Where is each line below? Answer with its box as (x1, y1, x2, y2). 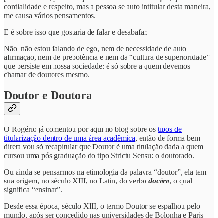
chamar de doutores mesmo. (4, 71, 90, 79)
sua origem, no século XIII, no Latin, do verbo (4, 176, 148, 185)
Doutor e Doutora (4, 89, 92, 102)
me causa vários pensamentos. (4, 11, 96, 20)
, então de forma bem (135, 133, 200, 142)
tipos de (158, 125, 182, 133)
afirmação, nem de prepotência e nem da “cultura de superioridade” (4, 53, 210, 62)
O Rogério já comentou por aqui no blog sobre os (4, 125, 158, 133)
